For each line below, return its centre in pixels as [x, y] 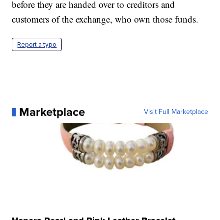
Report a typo [37, 45]
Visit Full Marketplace [176, 112]
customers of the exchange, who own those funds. [105, 19]
